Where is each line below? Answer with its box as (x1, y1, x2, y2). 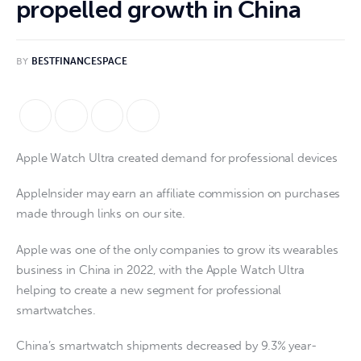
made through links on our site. (16, 206, 185, 222)
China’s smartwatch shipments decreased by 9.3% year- (16, 338, 317, 354)
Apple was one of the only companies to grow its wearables (16, 242, 338, 257)
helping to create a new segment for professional (16, 282, 282, 297)
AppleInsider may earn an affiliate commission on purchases (16, 186, 341, 201)
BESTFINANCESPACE (31, 56, 127, 68)
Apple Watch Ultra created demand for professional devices (16, 150, 338, 165)
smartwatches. (16, 302, 96, 317)
